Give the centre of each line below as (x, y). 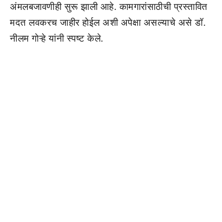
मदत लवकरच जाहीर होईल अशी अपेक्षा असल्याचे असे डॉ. (108, 23)
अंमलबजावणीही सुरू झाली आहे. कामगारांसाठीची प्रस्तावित (109, 7)
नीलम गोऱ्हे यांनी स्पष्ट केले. (57, 38)
